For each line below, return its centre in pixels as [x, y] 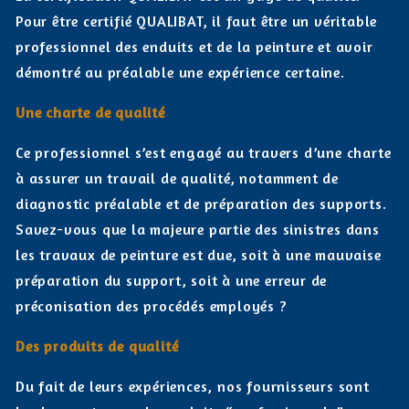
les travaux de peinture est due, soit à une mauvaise [199, 255]
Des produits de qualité [97, 346]
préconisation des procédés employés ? [151, 306]
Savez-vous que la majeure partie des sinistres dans [198, 229]
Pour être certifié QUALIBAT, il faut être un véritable [197, 21]
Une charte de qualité [90, 112]
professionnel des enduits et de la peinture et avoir [194, 47]
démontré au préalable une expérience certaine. [180, 72]
